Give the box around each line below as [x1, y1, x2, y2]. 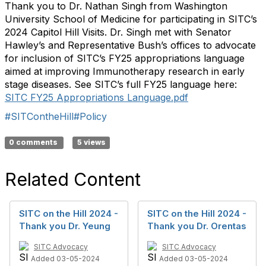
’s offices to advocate [161, 39, 256, 51]
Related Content [5, 169, 141, 190]
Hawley [5, 39, 39, 51]
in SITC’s [214, 13, 257, 25]
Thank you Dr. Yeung [19, 220, 110, 232]
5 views [77, 138, 106, 147]
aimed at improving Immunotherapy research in [5, 65, 222, 77]
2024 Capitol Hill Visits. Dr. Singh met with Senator [5, 26, 232, 38]
